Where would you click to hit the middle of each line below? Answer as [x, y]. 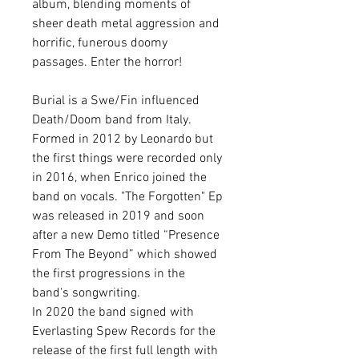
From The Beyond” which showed [125, 255]
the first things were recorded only [127, 159]
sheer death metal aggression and [126, 24]
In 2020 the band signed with [113, 313]
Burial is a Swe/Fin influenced [116, 101]
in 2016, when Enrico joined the [119, 178]
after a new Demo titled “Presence [126, 236]
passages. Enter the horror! [107, 63]
